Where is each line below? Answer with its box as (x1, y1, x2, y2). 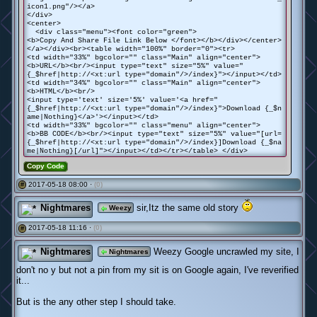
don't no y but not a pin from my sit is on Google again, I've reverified (16, 264, 299, 275)
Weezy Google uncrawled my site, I (151, 246, 299, 257)
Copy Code (27, 162, 64, 170)
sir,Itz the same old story (134, 202, 241, 214)
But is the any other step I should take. (16, 296, 176, 307)
